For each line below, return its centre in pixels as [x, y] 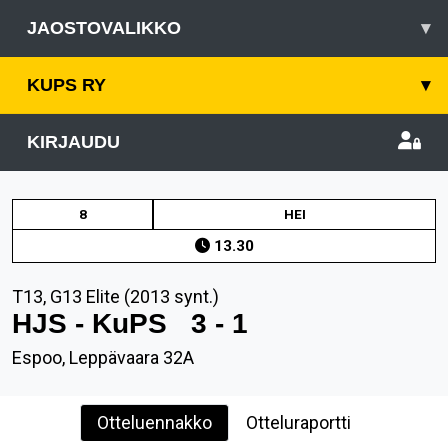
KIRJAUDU [73, 142]
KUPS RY [66, 85]
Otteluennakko [154, 422]
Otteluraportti [298, 422]
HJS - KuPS [101, 323]
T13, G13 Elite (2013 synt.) [115, 296]
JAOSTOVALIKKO [104, 28]
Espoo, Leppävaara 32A [103, 357]
